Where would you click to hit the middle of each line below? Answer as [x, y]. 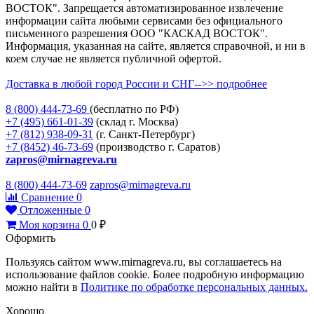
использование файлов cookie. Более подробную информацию [155, 274]
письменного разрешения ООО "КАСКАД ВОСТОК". [137, 33]
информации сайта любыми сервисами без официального [144, 20]
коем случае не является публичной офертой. [114, 58]
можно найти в [43, 287]
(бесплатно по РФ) [134, 109]
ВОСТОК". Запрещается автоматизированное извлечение [144, 8]
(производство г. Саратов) [158, 146]
